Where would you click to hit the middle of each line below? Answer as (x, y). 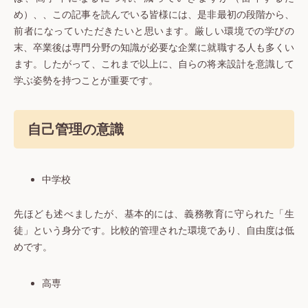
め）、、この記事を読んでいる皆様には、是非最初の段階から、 (154, 14)
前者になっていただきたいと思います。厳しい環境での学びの (154, 31)
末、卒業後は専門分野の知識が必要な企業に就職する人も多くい (154, 47)
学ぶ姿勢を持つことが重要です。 (86, 80)
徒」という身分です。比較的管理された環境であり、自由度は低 (154, 230)
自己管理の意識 (76, 129)
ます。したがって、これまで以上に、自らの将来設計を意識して (154, 64)
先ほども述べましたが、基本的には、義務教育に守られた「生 (154, 214)
